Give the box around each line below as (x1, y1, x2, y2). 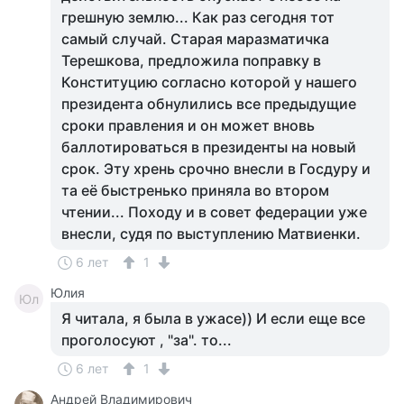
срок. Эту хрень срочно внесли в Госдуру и (61, 160, 371, 178)
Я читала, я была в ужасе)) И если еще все (61, 309, 365, 327)
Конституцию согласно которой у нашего (61, 73, 357, 91)
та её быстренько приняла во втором (61, 181, 329, 199)
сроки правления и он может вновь (61, 116, 315, 134)
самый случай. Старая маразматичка (61, 30, 329, 48)
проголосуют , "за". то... (61, 331, 232, 349)
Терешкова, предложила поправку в (61, 51, 321, 69)
